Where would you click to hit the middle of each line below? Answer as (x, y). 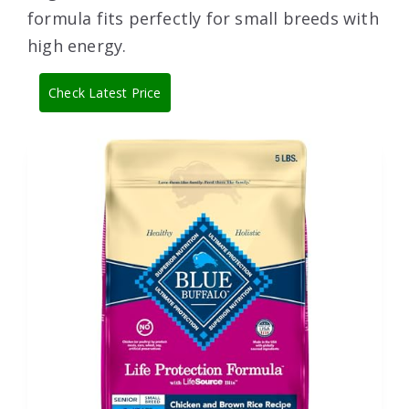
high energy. (77, 45)
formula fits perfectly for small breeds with (203, 18)
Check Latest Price (105, 92)
